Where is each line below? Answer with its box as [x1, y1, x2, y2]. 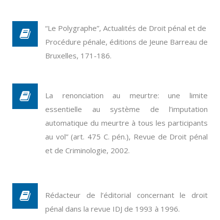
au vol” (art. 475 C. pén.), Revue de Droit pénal [45, 132, 208, 141]
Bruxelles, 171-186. [45, 51, 111, 60]
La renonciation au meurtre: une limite [45, 90, 208, 100]
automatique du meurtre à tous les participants [45, 118, 208, 128]
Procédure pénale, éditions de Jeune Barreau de [45, 37, 208, 47]
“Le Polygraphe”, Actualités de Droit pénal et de [45, 23, 206, 33]
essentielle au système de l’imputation [45, 104, 208, 114]
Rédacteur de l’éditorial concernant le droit [45, 190, 208, 200]
